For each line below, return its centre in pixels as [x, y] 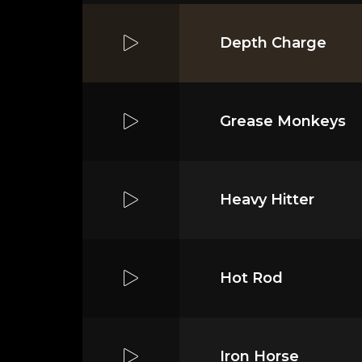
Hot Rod [251, 278]
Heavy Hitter [267, 199]
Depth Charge [273, 42]
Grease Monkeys [283, 121]
